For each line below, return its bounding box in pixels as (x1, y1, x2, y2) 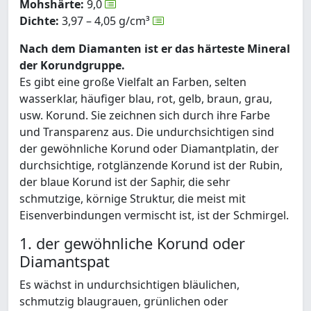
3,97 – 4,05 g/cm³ (59, 13, 153, 29)
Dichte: (19, 13, 59, 29)
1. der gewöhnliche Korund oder (19, 233, 245, 254)
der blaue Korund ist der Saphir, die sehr (19, 174, 230, 190)
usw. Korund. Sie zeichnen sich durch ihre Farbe (19, 108, 270, 124)
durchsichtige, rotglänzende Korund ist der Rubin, (19, 158, 283, 174)
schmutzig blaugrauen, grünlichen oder (19, 294, 228, 310)
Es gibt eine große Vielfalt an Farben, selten (19, 74, 246, 90)
